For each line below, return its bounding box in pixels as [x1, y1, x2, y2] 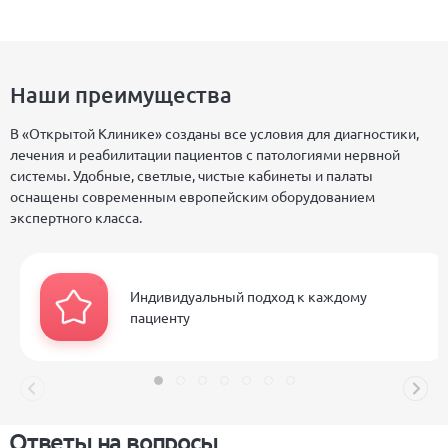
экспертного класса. [10, 208, 142, 227]
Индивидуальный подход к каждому [130, 287, 367, 306]
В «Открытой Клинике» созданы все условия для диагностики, [10, 124, 419, 143]
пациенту [130, 308, 190, 327]
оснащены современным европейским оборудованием [10, 187, 375, 206]
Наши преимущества [10, 81, 232, 109]
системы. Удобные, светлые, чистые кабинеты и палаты [10, 166, 373, 185]
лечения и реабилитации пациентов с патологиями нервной [10, 145, 400, 164]
